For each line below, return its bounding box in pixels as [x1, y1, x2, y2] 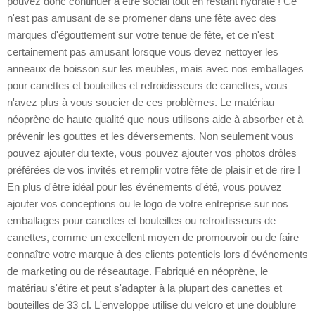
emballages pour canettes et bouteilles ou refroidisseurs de [7, 214, 276, 227]
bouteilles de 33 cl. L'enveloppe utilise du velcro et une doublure [7, 299, 296, 311]
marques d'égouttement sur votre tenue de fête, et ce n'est [7, 29, 274, 41]
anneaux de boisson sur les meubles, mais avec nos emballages [7, 63, 304, 75]
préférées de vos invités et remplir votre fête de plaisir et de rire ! [7, 164, 300, 176]
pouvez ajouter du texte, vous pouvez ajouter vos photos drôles [7, 147, 297, 160]
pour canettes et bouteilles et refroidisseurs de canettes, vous [7, 79, 288, 92]
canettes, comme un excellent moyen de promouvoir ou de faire [7, 231, 299, 244]
